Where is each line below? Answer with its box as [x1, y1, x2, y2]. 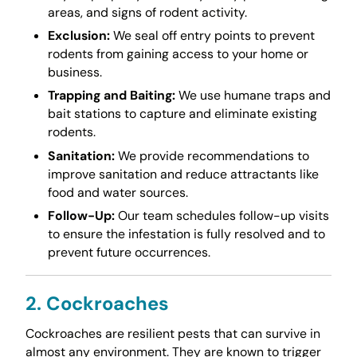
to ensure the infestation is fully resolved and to [47, 225, 325, 242]
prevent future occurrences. [47, 243, 210, 261]
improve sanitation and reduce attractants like [47, 165, 319, 182]
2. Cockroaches [25, 291, 169, 316]
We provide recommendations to [114, 147, 309, 164]
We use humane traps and [175, 87, 331, 104]
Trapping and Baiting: [47, 87, 175, 104]
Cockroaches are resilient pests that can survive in [25, 324, 320, 342]
